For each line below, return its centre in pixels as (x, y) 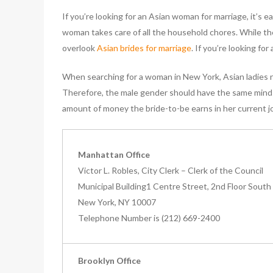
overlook (80, 48)
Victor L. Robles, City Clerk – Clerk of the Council (171, 170)
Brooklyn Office (109, 260)
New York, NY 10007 (117, 202)
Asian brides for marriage (144, 48)
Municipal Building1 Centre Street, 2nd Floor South (175, 186)
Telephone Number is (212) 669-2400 (149, 218)
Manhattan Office (114, 154)
